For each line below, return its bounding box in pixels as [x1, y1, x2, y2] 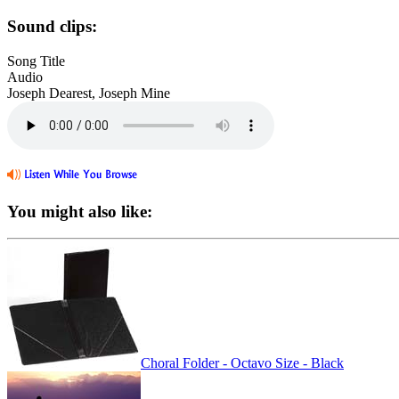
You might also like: [7, 201, 152, 221]
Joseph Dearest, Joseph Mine [7, 85, 170, 101]
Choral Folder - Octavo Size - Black [141, 355, 344, 371]
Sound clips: [7, 17, 97, 37]
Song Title [7, 53, 65, 69]
